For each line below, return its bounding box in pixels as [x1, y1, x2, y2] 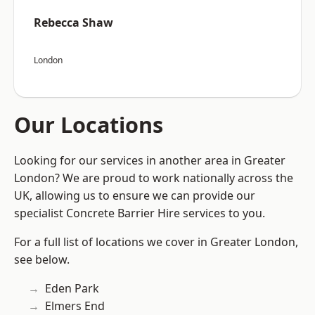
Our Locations [14, 110, 163, 140]
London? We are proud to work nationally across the [14, 170, 293, 186]
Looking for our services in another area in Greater [14, 153, 285, 169]
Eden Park [45, 281, 99, 297]
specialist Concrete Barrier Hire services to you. [14, 205, 265, 221]
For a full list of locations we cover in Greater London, [14, 234, 298, 250]
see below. [14, 252, 70, 268]
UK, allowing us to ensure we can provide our [14, 188, 255, 204]
